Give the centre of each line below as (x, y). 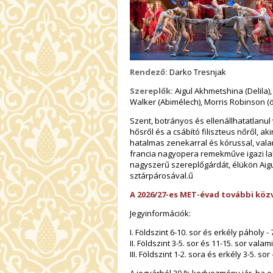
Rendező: (149, 72)
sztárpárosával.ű (161, 176)
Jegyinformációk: (160, 214)
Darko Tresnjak (197, 72)
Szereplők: (151, 91)
